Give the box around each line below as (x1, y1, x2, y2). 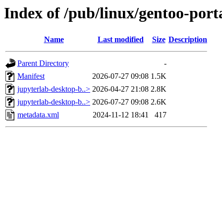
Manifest (17, 72, 45, 81)
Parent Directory (17, 59, 69, 68)
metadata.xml (17, 111, 59, 119)
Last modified (97, 35, 144, 44)
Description (168, 35, 207, 44)
